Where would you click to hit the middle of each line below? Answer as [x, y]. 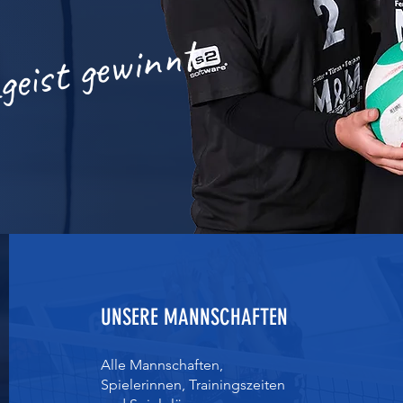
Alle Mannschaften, [162, 365]
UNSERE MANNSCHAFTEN [195, 317]
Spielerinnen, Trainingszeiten [193, 385]
